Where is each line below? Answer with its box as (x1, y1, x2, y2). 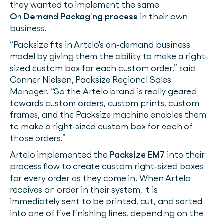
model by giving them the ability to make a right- (10, 51, 208, 62)
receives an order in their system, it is (10, 184, 158, 195)
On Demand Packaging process (10, 11, 138, 22)
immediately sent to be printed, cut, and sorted (10, 196, 202, 207)
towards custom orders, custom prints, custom (10, 98, 199, 109)
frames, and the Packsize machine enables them (10, 109, 206, 120)
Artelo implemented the (10, 149, 109, 160)
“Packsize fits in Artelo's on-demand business (10, 39, 190, 50)
